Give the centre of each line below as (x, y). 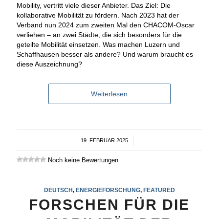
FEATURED (159, 190)
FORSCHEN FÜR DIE (109, 205)
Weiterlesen (109, 94)
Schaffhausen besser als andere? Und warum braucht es (105, 55)
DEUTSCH (58, 190)
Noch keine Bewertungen (82, 160)
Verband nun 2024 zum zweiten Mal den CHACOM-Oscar (105, 25)
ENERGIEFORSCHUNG (108, 190)
